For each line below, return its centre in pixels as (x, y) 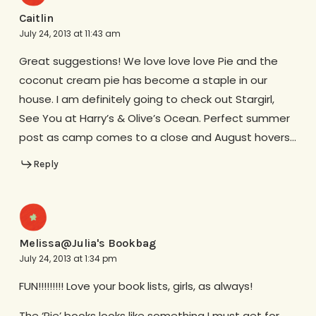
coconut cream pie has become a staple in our (143, 80)
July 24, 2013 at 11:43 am (69, 33)
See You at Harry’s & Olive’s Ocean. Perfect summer (154, 118)
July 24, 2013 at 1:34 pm (68, 259)
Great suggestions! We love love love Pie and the (148, 61)
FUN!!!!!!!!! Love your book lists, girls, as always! (135, 286)
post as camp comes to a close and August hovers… (157, 137)
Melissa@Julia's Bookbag (87, 243)
